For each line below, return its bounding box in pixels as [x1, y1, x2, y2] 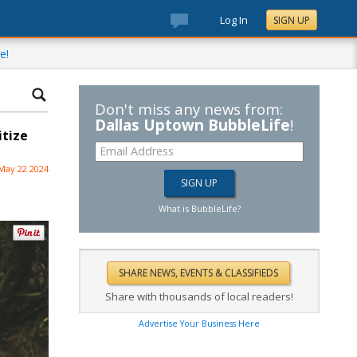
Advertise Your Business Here [139, 318, 260, 329]
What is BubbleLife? [158, 202, 241, 214]
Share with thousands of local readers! [105, 289, 293, 304]
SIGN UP [273, 14, 310, 27]
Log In [220, 13, 248, 27]
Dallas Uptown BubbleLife [95, 115, 290, 135]
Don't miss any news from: [95, 99, 283, 119]
